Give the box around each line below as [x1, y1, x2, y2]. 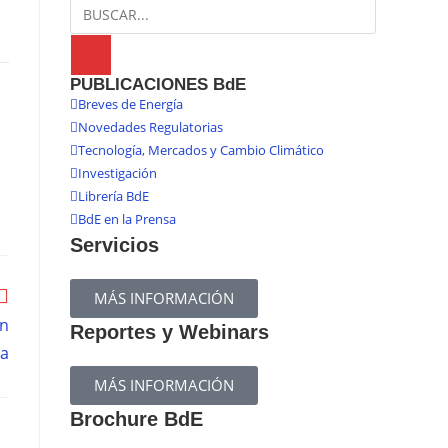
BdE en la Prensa [78, 210, 176, 228]
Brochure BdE [70, 408, 203, 430]
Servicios [70, 234, 159, 256]
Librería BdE [78, 187, 149, 205]
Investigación [78, 164, 157, 182]
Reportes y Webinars [70, 321, 269, 343]
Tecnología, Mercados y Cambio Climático [78, 141, 324, 159]
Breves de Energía [78, 95, 183, 113]
